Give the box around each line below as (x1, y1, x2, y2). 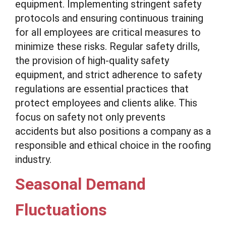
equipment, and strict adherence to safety (15, 69, 202, 81)
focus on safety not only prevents (15, 111, 165, 123)
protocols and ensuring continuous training (15, 12, 203, 24)
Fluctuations (15, 200, 107, 219)
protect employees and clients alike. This (15, 97, 197, 109)
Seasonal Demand (15, 175, 146, 194)
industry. (15, 153, 51, 165)
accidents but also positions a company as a (15, 125, 211, 137)
